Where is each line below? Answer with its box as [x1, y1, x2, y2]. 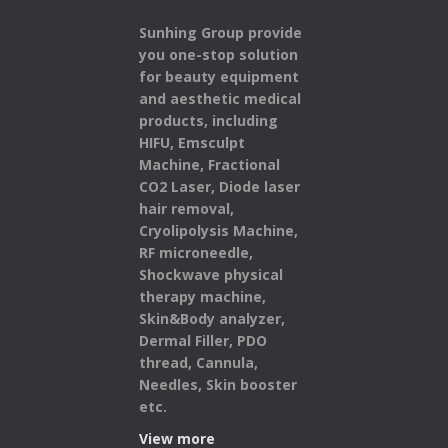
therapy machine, [139, 286, 266, 306]
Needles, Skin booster [139, 374, 297, 394]
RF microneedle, [139, 242, 253, 262]
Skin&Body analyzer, [139, 308, 285, 328]
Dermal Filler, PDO [139, 330, 267, 350]
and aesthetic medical [139, 88, 301, 108]
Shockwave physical [139, 264, 283, 284]
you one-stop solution [139, 44, 298, 64]
